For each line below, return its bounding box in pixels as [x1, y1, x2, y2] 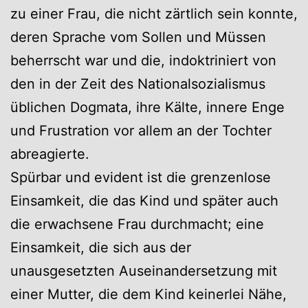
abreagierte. [10, 145, 89, 162]
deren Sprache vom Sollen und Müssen [10, 28, 266, 45]
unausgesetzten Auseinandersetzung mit [10, 262, 277, 279]
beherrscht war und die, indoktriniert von [10, 52, 276, 69]
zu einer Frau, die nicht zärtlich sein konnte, [10, 5, 298, 22]
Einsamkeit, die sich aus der [10, 239, 191, 256]
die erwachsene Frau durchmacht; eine [10, 215, 264, 232]
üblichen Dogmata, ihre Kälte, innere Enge [10, 98, 285, 115]
